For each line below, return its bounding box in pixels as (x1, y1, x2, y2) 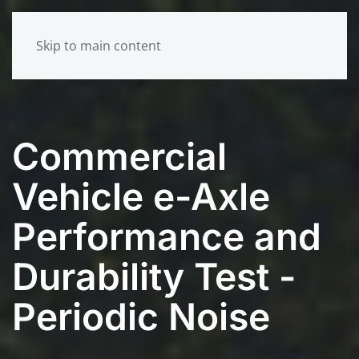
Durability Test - (12, 254, 296, 299)
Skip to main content (36, 37, 161, 54)
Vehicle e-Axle (12, 174, 270, 219)
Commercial (12, 134, 227, 179)
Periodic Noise (12, 294, 270, 339)
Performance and (12, 214, 321, 259)
